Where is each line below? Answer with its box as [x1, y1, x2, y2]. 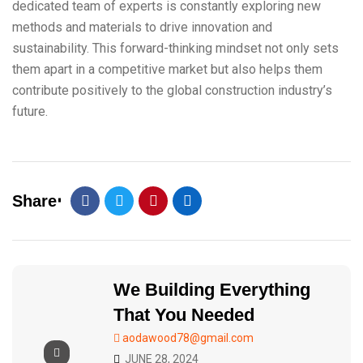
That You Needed [113, 305, 254, 325]
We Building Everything [113, 280, 310, 300]
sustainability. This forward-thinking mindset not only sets [12, 41, 339, 56]
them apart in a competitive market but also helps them [12, 62, 322, 77]
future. [12, 104, 48, 119]
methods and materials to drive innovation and [12, 19, 272, 35]
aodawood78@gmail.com [122, 331, 254, 344]
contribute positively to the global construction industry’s [12, 83, 332, 98]
